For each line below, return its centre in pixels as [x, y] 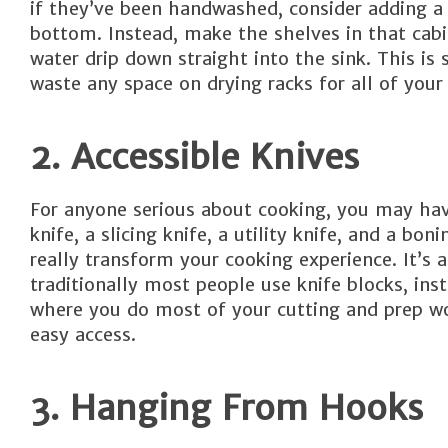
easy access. [83, 334]
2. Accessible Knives [194, 156]
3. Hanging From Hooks [226, 407]
